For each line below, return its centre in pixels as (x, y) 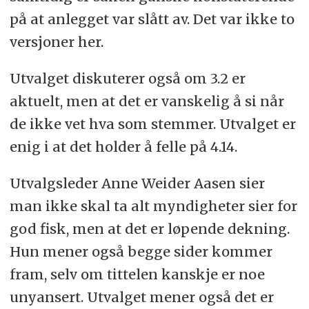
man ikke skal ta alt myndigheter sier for (153, 206)
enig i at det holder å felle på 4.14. (123, 146)
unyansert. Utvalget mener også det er (141, 297)
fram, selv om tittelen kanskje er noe (137, 274)
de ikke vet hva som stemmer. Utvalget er (152, 123)
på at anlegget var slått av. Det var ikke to (152, 19)
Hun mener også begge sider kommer (141, 251)
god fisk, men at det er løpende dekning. (149, 228)
